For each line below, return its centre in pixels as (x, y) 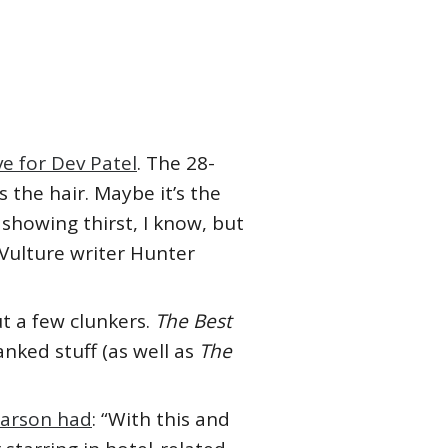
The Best (193, 321)
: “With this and (161, 419)
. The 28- (176, 163)
